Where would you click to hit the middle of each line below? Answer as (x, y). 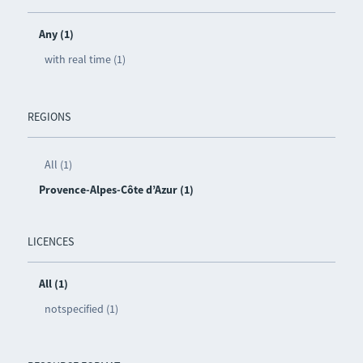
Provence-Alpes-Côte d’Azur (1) (116, 190)
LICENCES (50, 242)
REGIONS (49, 117)
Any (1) (56, 34)
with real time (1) (85, 60)
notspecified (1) (81, 309)
